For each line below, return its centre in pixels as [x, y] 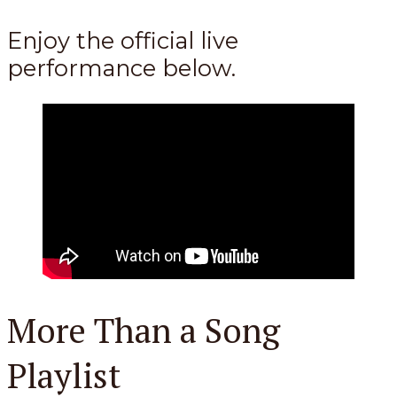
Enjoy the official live [123, 40]
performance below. [121, 67]
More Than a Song [144, 330]
